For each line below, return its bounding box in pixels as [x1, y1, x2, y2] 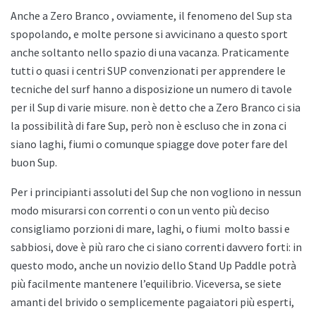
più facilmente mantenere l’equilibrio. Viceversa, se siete [11, 276, 281, 291]
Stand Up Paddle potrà [188, 258, 296, 273]
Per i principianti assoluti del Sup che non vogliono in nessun [11, 185, 301, 200]
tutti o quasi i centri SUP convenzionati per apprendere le [11, 63, 286, 78]
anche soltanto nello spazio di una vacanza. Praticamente [11, 45, 289, 60]
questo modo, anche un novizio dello [11, 258, 188, 273]
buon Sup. [11, 155, 59, 170]
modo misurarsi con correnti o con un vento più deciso [11, 203, 269, 218]
